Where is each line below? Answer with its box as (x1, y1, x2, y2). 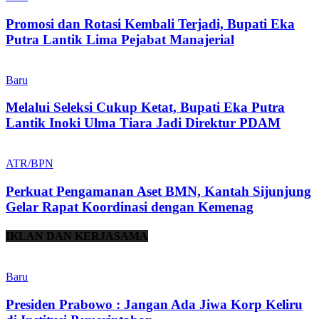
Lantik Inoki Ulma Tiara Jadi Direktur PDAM (6, 115, 281, 131)
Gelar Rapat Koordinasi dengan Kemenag (6, 199, 253, 214)
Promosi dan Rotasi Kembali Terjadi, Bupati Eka (6, 16, 295, 31)
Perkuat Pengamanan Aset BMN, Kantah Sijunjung (6, 183, 311, 199)
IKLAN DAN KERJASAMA (6, 229, 148, 242)
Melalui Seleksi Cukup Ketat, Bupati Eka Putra (6, 100, 285, 115)
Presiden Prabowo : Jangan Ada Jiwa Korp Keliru (6, 296, 303, 312)
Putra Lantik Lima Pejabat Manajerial (6, 31, 234, 47)
